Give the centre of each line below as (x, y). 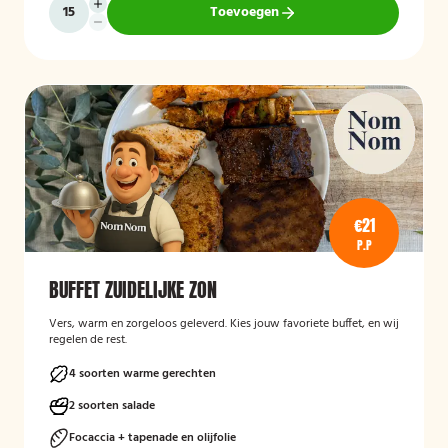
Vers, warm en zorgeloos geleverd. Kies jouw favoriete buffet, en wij (224, 324)
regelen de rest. (88, 340)
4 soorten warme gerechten (142, 374)
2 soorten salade (112, 406)
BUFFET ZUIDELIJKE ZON (133, 289)
